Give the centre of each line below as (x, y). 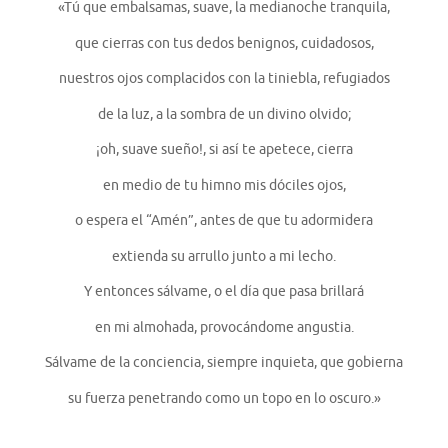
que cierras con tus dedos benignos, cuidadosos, (224, 43)
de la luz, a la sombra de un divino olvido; (224, 114)
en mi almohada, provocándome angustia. (224, 327)
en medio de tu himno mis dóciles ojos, (224, 185)
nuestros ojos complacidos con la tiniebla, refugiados (224, 79)
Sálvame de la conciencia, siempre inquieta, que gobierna (224, 363)
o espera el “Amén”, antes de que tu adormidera (224, 221)
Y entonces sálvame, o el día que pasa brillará (224, 292)
